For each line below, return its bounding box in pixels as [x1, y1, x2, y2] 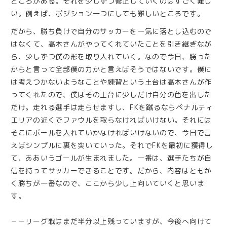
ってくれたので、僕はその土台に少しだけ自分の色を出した [11, 90, 212, 100]
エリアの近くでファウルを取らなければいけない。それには [11, 115, 212, 125]
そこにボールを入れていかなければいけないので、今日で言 [11, 128, 212, 138]
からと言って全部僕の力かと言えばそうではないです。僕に [11, 64, 212, 74]
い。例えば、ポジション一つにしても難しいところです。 [11, 9, 205, 19]
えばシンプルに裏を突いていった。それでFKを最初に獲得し [11, 140, 213, 150]
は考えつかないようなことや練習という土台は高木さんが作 [11, 77, 212, 87]
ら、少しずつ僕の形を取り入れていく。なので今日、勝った [11, 52, 212, 62]
